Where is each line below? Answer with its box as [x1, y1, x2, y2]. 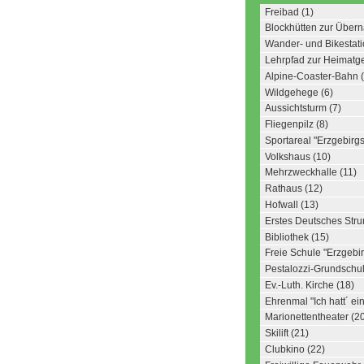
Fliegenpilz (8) [265, 119, 328, 131]
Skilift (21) [265, 327, 309, 340]
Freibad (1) [265, 6, 314, 18]
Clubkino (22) [265, 344, 325, 356]
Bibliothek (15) [265, 231, 329, 243]
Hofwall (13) [265, 199, 318, 210]
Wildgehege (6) [265, 86, 333, 98]
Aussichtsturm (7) [265, 102, 341, 115]
